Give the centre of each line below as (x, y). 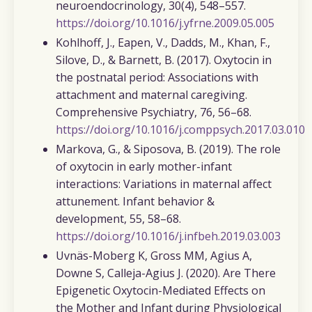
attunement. (89, 201)
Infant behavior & (169, 201)
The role (258, 149)
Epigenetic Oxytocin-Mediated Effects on (161, 291)
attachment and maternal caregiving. (151, 94)
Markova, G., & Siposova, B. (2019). (146, 149)
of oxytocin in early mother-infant (144, 166)
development (90, 218)
